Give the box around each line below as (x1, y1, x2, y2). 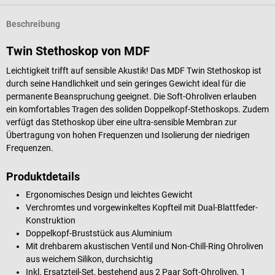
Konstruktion (26, 215, 76, 225)
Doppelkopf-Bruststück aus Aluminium (26, 228, 172, 238)
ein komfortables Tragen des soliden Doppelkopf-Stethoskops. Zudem (6, 104, 269, 114)
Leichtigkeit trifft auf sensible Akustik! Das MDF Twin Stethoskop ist (6, 65, 261, 76)
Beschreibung (6, 19, 60, 29)
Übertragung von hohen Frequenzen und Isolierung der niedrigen (6, 130, 250, 140)
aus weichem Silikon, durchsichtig (26, 254, 153, 264)
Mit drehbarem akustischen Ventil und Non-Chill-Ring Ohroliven (26, 241, 263, 251)
